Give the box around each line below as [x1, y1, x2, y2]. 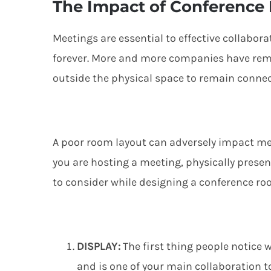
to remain [184, 71, 237, 85]
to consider [53, 175, 108, 189]
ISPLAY [84, 240, 118, 253]
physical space [111, 71, 184, 85]
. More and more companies [87, 51, 226, 65]
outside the [53, 71, 111, 85]
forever [53, 51, 87, 65]
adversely [169, 135, 216, 149]
